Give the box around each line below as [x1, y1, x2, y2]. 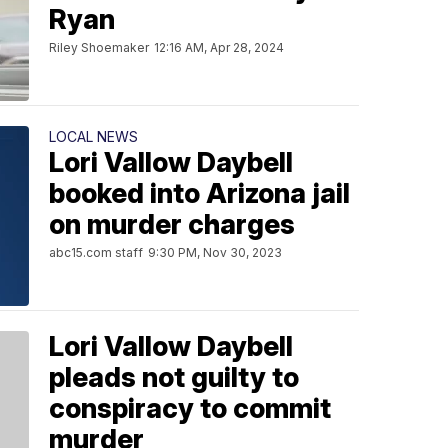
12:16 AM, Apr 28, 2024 [154, 39, 284, 55]
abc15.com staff [49, 244, 143, 260]
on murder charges [49, 207, 295, 241]
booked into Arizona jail [49, 176, 350, 210]
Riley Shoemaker [49, 39, 149, 55]
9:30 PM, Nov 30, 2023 [148, 244, 282, 260]
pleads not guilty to [49, 360, 299, 394]
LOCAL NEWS [49, 127, 138, 145]
